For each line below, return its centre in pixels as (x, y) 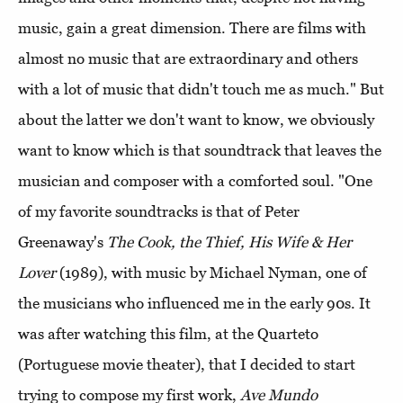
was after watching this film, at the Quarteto (168, 334)
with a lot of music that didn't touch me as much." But (201, 90)
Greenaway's (63, 242)
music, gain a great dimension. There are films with (192, 28)
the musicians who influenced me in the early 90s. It (194, 304)
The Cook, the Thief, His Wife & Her (229, 242)
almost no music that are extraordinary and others (188, 59)
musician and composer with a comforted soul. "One (195, 181)
